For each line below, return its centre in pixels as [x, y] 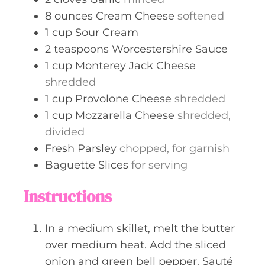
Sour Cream [107, 32]
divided [65, 132]
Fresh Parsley [81, 148]
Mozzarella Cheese [125, 115]
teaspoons [81, 49]
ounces [74, 16]
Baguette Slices [87, 165]
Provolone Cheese [123, 98]
